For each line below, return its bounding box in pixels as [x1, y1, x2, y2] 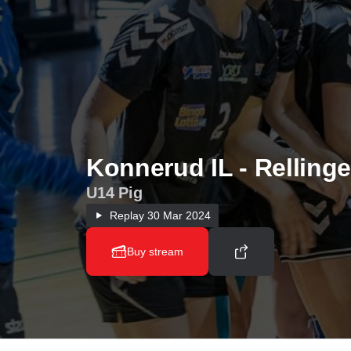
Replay [110, 209, 144, 222]
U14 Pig [86, 184, 143, 201]
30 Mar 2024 [144, 209, 211, 222]
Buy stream [127, 245, 183, 258]
